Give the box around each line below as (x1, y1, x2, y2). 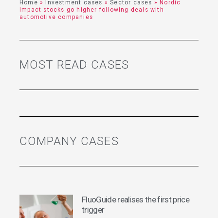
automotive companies (19, 14, 93, 21)
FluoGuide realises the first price (82, 194, 189, 204)
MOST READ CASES (19, 58, 129, 72)
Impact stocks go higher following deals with (19, 6, 164, 14)
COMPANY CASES (19, 134, 119, 148)
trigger (82, 204, 105, 215)
